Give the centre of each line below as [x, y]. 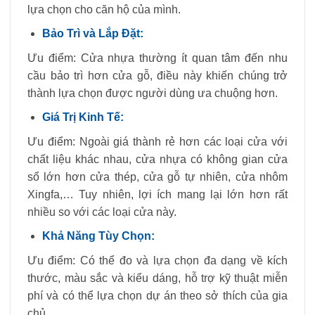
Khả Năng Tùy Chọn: [98, 236]
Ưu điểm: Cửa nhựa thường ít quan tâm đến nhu [157, 58]
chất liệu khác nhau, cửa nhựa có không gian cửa [157, 159]
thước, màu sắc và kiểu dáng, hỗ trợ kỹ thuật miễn [157, 278]
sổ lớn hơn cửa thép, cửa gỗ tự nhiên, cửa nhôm [157, 176]
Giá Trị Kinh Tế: [83, 117]
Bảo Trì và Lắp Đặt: [92, 34]
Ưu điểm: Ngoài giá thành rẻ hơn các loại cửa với [157, 141]
